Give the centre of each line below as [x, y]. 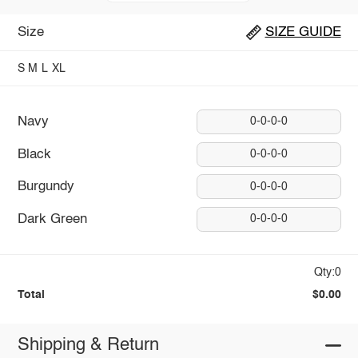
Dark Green [52, 219]
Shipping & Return [88, 346]
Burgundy [46, 187]
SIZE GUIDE [303, 32]
